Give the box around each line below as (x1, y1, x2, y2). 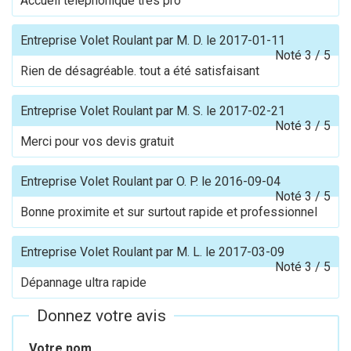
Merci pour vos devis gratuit (20, 134, 174, 149)
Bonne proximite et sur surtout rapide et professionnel (20, 204, 317, 219)
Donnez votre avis (37, 306, 166, 325)
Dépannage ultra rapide (20, 275, 147, 290)
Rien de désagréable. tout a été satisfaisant (20, 63, 259, 78)
